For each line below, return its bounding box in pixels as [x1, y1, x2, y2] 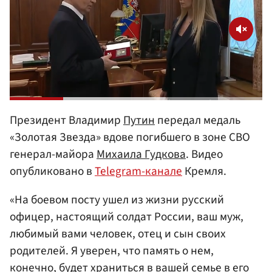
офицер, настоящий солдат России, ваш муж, [10, 208, 243, 226]
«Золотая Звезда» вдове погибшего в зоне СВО [10, 128, 250, 146]
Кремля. [182, 162, 226, 180]
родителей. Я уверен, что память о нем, [10, 242, 214, 260]
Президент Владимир [10, 111, 123, 129]
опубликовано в [10, 162, 95, 180]
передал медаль [155, 111, 240, 129]
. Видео [186, 145, 223, 163]
